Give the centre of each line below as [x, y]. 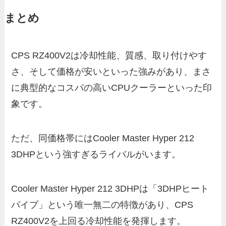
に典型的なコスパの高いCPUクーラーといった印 [112, 88]
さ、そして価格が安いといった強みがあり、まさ [111, 72]
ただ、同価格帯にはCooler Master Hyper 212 [103, 138]
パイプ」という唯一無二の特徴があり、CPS [102, 205]
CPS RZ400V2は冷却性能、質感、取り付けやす [109, 56]
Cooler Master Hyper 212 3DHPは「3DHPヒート [110, 188]
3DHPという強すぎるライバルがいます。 [96, 155]
